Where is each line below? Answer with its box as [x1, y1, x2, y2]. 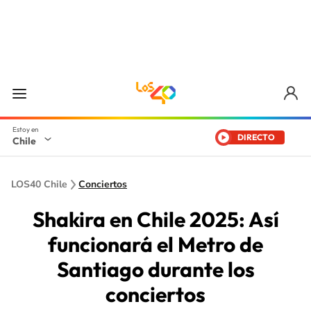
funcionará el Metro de [48, 231, 263, 258]
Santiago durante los [56, 256, 255, 283]
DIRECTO [237, 132, 275, 142]
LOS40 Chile [11, 178, 67, 191]
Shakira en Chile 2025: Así [32, 206, 279, 233]
